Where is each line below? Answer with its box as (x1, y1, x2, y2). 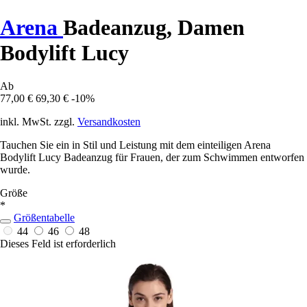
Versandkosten (77, 116, 140, 128)
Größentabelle (14, 212, 75, 224)
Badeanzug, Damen (63, 14, 245, 40)
